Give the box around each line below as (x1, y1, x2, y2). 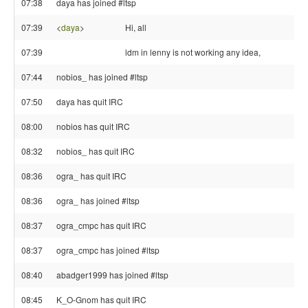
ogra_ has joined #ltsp (56, 195, 140, 206)
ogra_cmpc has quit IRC (56, 219, 146, 231)
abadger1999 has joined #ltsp (56, 269, 168, 280)
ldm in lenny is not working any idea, (125, 46, 261, 58)
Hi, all (125, 21, 146, 33)
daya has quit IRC (56, 96, 123, 107)
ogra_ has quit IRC (56, 170, 126, 181)
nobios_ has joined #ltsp (56, 71, 148, 82)
